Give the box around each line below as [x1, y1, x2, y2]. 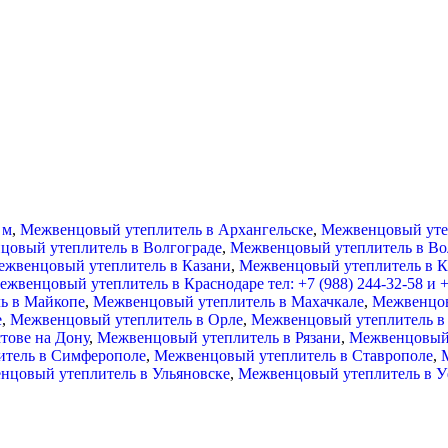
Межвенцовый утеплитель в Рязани [97, 328, 341, 346]
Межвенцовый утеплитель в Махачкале [93, 292, 364, 310]
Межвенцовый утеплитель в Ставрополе [154, 346, 433, 364]
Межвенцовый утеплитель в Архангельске [20, 220, 313, 238]
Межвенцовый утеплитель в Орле [10, 310, 243, 328]
